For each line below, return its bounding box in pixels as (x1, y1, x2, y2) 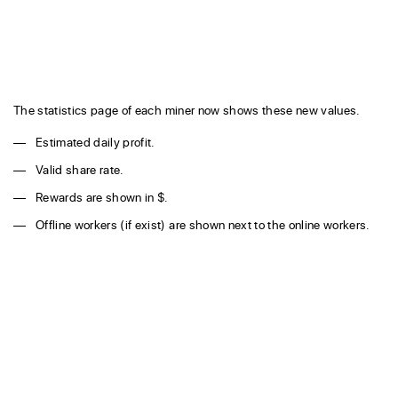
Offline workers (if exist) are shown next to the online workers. (36, 216, 370, 234)
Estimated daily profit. (36, 133, 155, 151)
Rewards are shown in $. (36, 188, 169, 206)
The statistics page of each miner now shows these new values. (13, 101, 361, 119)
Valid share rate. (36, 161, 124, 179)
